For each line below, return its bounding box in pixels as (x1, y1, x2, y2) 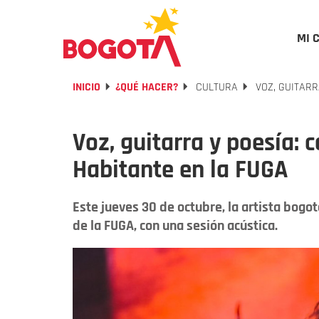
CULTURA (193, 80, 238, 95)
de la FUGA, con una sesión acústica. (73, 216, 278, 235)
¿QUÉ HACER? (115, 80, 178, 95)
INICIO (73, 80, 100, 95)
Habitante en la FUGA (73, 154, 288, 186)
